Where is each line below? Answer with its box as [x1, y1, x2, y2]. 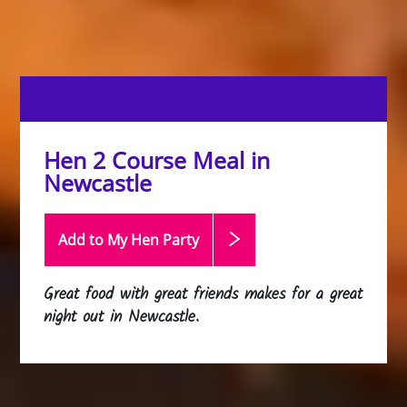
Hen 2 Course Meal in [44, 144, 271, 175]
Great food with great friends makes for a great [44, 281, 363, 308]
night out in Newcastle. [44, 303, 200, 331]
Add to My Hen [58, 230, 164, 250]
